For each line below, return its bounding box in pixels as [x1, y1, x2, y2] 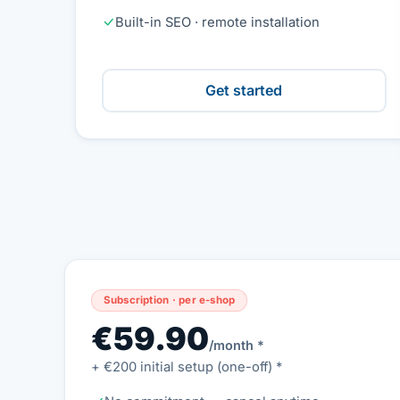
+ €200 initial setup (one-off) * [90, 358, 282, 375]
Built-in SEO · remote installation [114, 13, 320, 30]
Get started [205, 81, 283, 100]
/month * [208, 337, 264, 353]
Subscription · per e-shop [103, 293, 236, 306]
